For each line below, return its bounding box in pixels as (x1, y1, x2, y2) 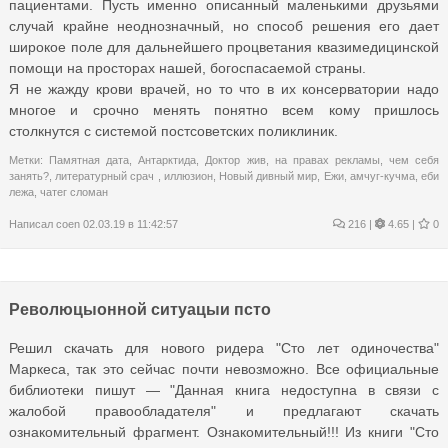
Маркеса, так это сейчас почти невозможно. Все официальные (9, 360, 439, 377)
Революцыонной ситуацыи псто (9, 300, 271, 318)
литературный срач (55, 169, 158, 182)
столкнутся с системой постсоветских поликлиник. (9, 122, 338, 139)
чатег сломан (40, 185, 108, 198)
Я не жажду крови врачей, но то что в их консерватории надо (9, 80, 439, 97)
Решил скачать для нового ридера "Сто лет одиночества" (9, 339, 439, 356)
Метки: (9, 153, 50, 166)
